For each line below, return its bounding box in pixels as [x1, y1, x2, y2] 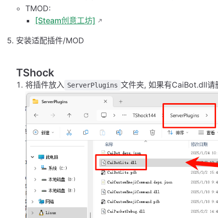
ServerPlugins [67, 81, 118, 90]
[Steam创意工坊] [35, 16, 95, 26]
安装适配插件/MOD [16, 36, 85, 46]
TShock [16, 66, 54, 79]
